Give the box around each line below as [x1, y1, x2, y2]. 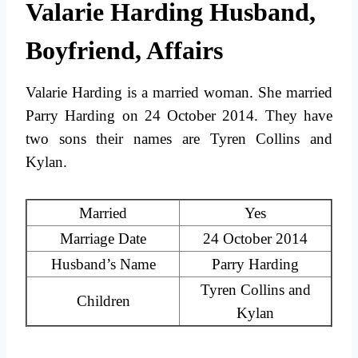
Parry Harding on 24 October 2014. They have [26, 107, 332, 125]
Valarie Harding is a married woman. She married [26, 84, 332, 101]
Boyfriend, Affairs [26, 36, 223, 66]
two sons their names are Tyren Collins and [26, 130, 332, 148]
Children [76, 292, 130, 310]
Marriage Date [60, 230, 146, 248]
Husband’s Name [50, 256, 156, 273]
